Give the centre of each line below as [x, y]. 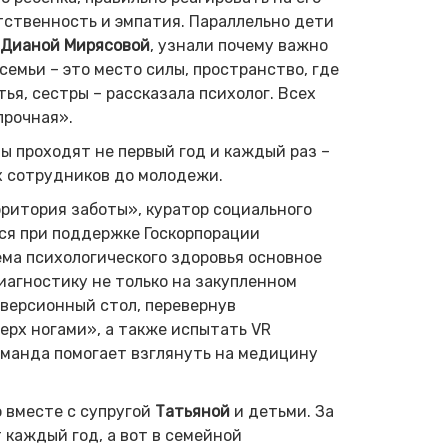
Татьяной [192, 411]
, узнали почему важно [238, 45]
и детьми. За [281, 411]
